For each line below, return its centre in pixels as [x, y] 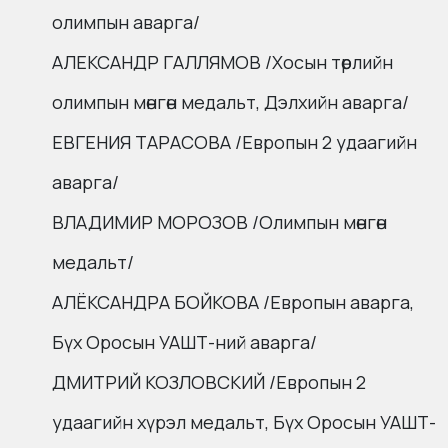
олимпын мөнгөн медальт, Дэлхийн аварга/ [230, 102]
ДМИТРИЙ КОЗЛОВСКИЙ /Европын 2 [209, 382]
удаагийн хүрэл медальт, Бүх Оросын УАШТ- [244, 422]
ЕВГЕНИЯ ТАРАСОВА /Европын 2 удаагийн [234, 142]
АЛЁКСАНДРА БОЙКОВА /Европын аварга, [233, 302]
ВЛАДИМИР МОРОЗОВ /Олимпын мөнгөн [219, 222]
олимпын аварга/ [126, 22]
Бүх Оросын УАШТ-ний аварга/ [184, 342]
